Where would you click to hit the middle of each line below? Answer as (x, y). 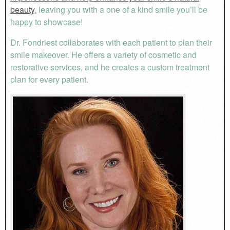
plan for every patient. (49, 79)
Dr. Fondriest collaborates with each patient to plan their (111, 42)
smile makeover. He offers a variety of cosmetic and (103, 54)
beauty (22, 9)
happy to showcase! (46, 22)
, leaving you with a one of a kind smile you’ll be (121, 9)
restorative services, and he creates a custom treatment (110, 67)
